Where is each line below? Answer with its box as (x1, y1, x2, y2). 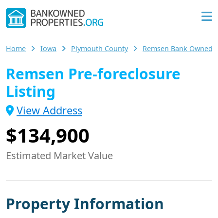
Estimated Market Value (6, 149, 113, 163)
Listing (6, 81, 55, 102)
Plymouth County (71, 44, 128, 54)
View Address (17, 103, 82, 118)
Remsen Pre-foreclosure (6, 64, 181, 84)
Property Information (6, 194, 164, 214)
